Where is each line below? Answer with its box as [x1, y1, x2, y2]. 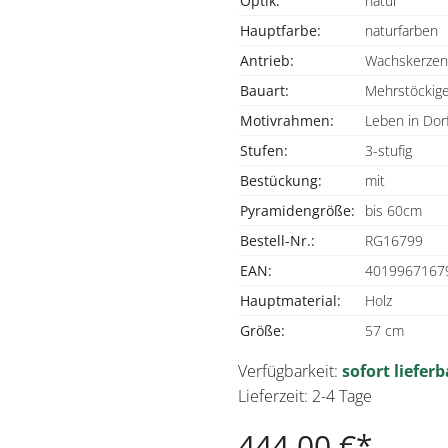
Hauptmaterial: [240, 291, 341, 310]
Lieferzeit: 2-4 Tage [238, 385, 372, 407]
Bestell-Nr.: [240, 231, 315, 250]
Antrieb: [240, 51, 294, 70]
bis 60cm [365, 201, 422, 220]
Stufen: [240, 141, 288, 160]
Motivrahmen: [240, 111, 334, 130]
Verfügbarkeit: [238, 360, 342, 382]
